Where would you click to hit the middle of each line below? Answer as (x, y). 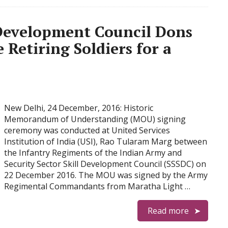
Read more (168, 211)
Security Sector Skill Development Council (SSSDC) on (105, 164)
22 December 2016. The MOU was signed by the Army (106, 175)
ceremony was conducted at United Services (87, 130)
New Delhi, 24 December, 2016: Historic (79, 108)
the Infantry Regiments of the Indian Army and (93, 153)
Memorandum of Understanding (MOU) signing (95, 119)
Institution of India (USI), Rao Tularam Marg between (106, 141)
